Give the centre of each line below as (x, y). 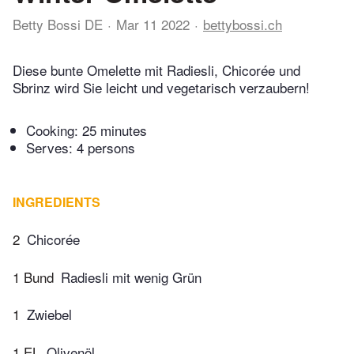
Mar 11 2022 (153, 24)
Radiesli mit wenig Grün (131, 277)
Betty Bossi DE (58, 24)
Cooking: (54, 130)
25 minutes (115, 130)
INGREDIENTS (56, 202)
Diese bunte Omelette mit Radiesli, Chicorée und (156, 70)
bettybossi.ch (243, 24)
